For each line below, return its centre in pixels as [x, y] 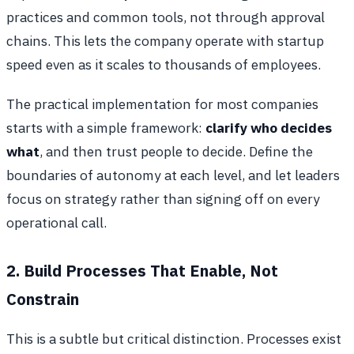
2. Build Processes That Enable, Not [142, 270]
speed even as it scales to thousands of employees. [164, 64]
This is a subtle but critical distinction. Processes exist [174, 338]
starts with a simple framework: [106, 127]
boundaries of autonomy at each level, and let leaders [173, 175]
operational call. [56, 222]
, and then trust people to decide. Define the [176, 151]
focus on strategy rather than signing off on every [163, 198]
